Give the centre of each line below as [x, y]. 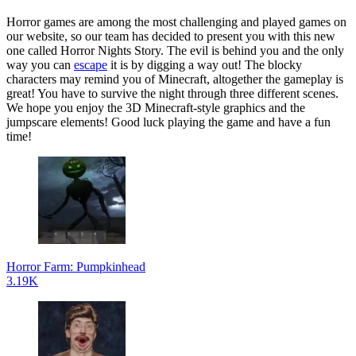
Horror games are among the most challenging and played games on [176, 21]
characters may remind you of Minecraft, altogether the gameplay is [175, 79]
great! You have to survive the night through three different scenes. [172, 93]
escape [91, 64]
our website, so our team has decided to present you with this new [171, 36]
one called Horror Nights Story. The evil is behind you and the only [175, 50]
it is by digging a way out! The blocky [205, 64]
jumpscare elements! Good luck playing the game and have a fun [168, 122]
